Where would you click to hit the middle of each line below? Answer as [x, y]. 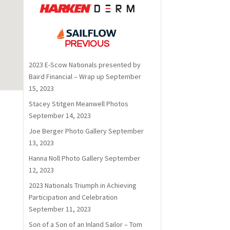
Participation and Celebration [73, 197]
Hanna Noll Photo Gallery [66, 158]
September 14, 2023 [60, 116]
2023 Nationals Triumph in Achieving [82, 186]
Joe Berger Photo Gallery [68, 131]
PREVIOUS [87, 44]
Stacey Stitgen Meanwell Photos [78, 104]
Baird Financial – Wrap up [66, 77]
